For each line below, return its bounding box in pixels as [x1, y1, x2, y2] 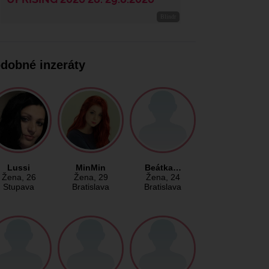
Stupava [3, 182, 34, 192]
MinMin [76, 163, 106, 173]
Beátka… [144, 163, 181, 173]
